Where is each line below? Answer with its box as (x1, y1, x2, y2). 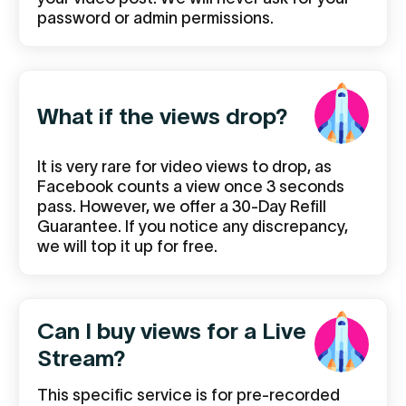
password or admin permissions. (37, 9, 274, 27)
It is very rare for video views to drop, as (37, 158, 332, 176)
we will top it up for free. (37, 237, 217, 256)
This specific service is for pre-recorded (37, 386, 340, 404)
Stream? (37, 345, 126, 371)
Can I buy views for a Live (37, 318, 306, 343)
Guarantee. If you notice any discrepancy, (37, 217, 348, 236)
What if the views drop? (37, 103, 288, 129)
